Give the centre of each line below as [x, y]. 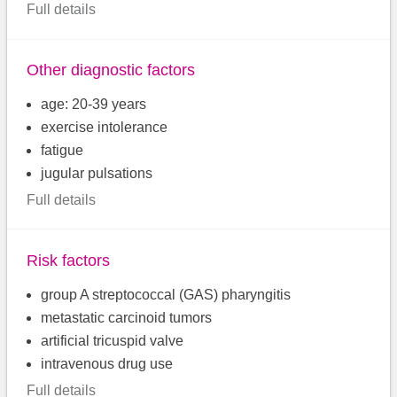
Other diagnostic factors [111, 70]
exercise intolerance [105, 127]
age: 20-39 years [94, 104]
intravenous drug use [107, 363]
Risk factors [69, 260]
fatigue [62, 150]
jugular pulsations [97, 173]
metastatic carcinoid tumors [127, 317]
